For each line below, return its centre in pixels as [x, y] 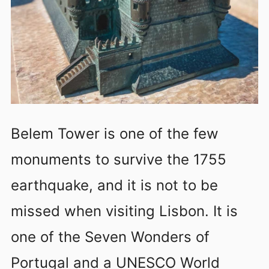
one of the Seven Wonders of [110, 237]
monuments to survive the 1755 [119, 160]
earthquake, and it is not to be [114, 186]
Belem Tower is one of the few [115, 134]
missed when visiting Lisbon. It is [124, 211]
